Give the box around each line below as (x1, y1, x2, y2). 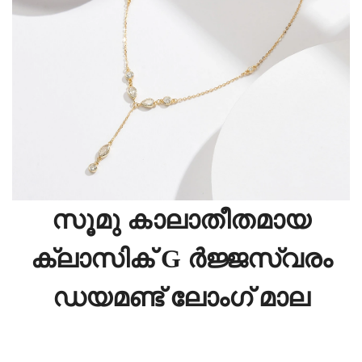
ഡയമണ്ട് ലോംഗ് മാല (53, 282, 309, 312)
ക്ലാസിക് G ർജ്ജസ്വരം (30, 243, 332, 273)
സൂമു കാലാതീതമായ (51, 204, 311, 234)
